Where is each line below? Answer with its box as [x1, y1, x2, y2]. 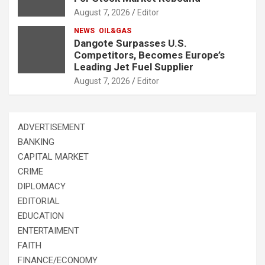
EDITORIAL [18, 195, 60, 206]
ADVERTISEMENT [18, 121, 85, 132]
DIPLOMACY [18, 180, 66, 192]
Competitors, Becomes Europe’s [74, 49, 225, 61]
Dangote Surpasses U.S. [74, 37, 187, 49]
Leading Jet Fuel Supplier [74, 60, 193, 73]
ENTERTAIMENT [18, 225, 79, 236]
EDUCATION [18, 210, 64, 221]
